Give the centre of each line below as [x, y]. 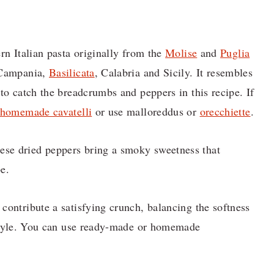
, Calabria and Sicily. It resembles [174, 72]
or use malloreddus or [146, 111]
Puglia [235, 52]
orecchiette [225, 111]
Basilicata [72, 72]
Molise [181, 52]
